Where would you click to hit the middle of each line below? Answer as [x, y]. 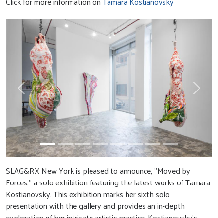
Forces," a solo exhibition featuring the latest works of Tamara [108, 182]
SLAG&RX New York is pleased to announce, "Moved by [98, 170]
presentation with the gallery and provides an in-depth [95, 205]
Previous [35, 93]
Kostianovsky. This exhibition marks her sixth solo [88, 194]
